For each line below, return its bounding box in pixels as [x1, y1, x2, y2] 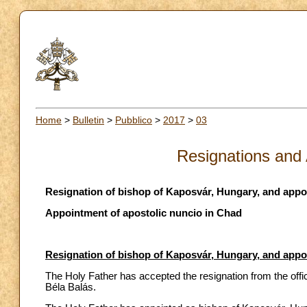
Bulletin [73, 114, 104, 125]
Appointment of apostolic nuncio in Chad [45, 207, 242, 219]
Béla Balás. [45, 281, 96, 293]
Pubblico [115, 114, 152, 125]
